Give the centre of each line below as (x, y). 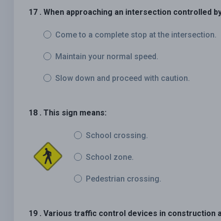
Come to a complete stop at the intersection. (136, 35)
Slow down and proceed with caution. (123, 78)
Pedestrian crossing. (124, 179)
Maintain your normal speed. (107, 57)
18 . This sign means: (68, 113)
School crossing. (117, 136)
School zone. (110, 157)
